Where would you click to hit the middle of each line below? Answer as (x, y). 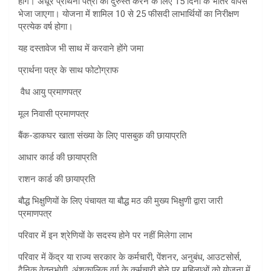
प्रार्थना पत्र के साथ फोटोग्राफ (68, 70)
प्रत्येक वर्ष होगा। (46, 27)
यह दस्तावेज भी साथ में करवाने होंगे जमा (81, 49)
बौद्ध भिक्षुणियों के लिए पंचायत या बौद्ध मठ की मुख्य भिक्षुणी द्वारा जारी (120, 201)
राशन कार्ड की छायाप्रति (57, 179)
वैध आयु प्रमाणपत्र (50, 92)
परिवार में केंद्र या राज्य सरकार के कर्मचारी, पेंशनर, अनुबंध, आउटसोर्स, (130, 257)
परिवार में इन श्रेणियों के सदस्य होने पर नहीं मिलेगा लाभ (105, 236)
